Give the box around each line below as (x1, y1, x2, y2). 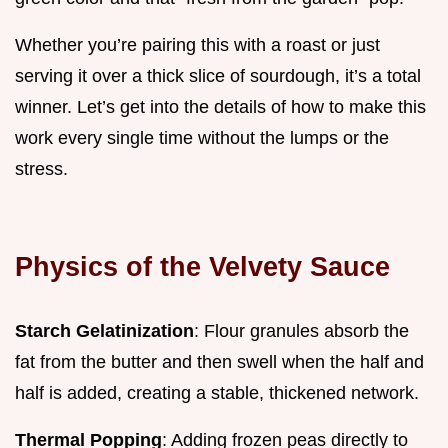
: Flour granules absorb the (194, 320, 409, 341)
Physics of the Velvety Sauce (15, 250, 390, 282)
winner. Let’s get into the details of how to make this (15, 96, 426, 117)
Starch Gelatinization (15, 320, 194, 341)
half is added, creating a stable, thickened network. (15, 382, 419, 403)
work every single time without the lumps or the (15, 127, 389, 148)
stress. (15, 158, 68, 179)
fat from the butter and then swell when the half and (15, 351, 424, 372)
